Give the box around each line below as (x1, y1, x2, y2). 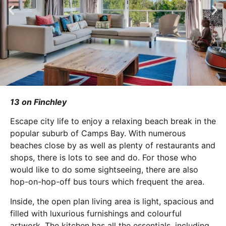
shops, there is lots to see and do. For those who (10, 152, 197, 163)
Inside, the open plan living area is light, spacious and (10, 196, 214, 206)
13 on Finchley (10, 96, 67, 107)
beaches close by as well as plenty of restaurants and (10, 140, 215, 151)
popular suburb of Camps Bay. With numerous (10, 128, 186, 139)
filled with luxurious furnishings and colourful (10, 208, 182, 218)
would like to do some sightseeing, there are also (10, 164, 198, 175)
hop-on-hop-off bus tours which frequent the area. (10, 177, 204, 187)
